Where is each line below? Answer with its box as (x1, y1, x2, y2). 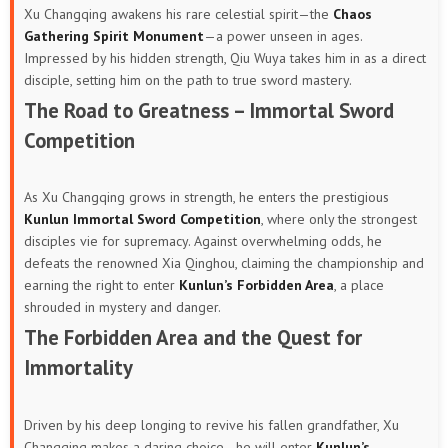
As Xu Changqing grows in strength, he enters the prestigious (24, 188, 389, 207)
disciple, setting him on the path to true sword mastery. (24, 71, 352, 90)
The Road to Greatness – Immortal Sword (24, 97, 394, 125)
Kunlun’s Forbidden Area (179, 276, 334, 295)
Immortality (24, 354, 133, 382)
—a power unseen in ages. (204, 27, 362, 46)
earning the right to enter (24, 276, 179, 295)
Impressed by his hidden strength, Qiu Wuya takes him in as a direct (24, 49, 426, 68)
